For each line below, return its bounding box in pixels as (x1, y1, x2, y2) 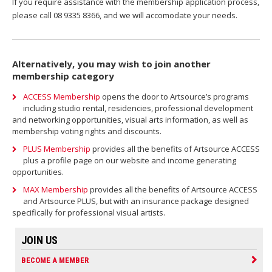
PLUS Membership (23, 143, 90, 154)
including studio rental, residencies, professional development (23, 102, 253, 114)
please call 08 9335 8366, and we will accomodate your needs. (12, 9, 237, 21)
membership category (12, 69, 114, 82)
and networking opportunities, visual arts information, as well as (12, 114, 248, 125)
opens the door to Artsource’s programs (100, 90, 249, 102)
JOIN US (21, 233, 58, 246)
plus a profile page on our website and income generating (23, 154, 236, 166)
